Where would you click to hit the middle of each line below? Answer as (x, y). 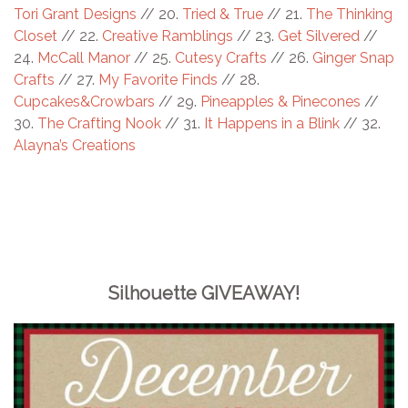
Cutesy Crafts (221, 58)
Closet (36, 36)
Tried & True (223, 15)
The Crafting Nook (99, 124)
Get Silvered (319, 36)
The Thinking (349, 15)
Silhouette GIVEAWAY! (204, 294)
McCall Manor (84, 58)
